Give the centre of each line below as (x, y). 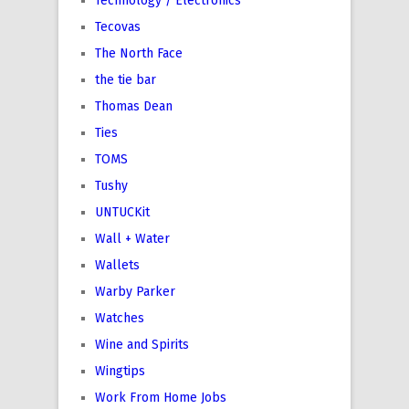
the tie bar (126, 80)
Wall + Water (132, 239)
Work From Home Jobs (161, 398)
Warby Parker (135, 292)
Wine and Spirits (142, 345)
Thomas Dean (134, 106)
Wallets (117, 265)
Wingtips (120, 371)
